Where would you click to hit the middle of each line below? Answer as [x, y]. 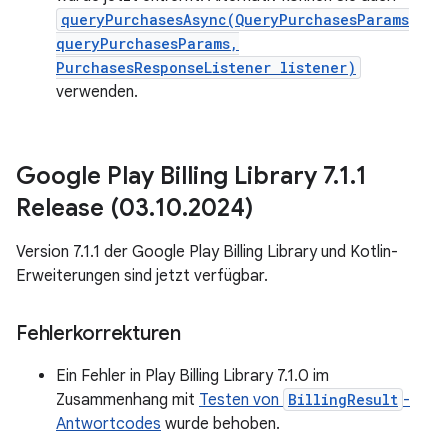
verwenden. [97, 92]
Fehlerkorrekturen [98, 333]
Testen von [241, 400]
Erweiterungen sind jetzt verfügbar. [142, 276]
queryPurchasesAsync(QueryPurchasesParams [235, 19]
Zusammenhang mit [127, 400]
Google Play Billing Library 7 [174, 176]
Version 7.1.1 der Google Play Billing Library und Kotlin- [207, 252]
